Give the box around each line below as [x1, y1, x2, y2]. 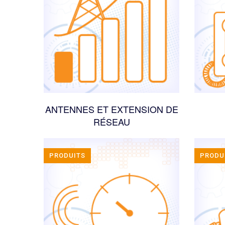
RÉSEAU [93, 115, 130, 128]
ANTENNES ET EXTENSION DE [45, 102, 178, 116]
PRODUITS [49, 152, 85, 159]
